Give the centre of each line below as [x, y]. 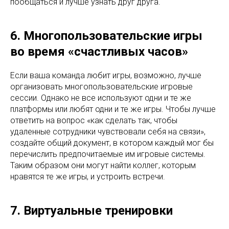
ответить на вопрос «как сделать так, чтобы [94, 120]
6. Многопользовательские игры [106, 36]
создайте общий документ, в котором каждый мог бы [112, 143]
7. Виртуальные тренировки [91, 211]
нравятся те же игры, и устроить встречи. [88, 177]
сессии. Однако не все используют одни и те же [101, 98]
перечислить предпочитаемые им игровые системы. [108, 154]
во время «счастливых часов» [99, 52]
